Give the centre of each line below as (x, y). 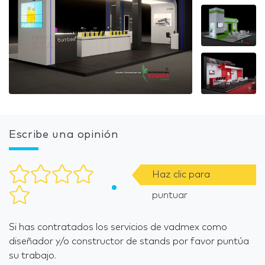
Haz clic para (181, 174)
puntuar (169, 195)
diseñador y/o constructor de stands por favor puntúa (129, 241)
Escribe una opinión (64, 135)
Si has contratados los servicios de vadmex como (118, 227)
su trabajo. (33, 255)
